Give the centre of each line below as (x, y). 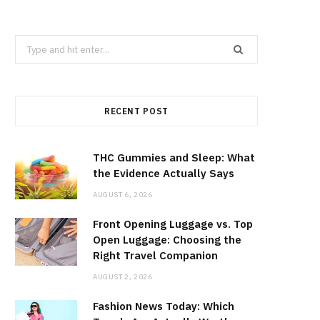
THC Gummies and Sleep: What (174, 158)
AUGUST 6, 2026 (123, 195)
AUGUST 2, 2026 (123, 277)
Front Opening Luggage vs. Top (173, 224)
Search (30, 44)
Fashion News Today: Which (164, 306)
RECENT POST (136, 111)
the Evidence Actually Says (164, 174)
